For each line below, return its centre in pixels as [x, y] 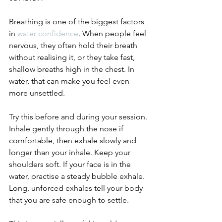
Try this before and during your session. [79, 117]
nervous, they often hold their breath [74, 45]
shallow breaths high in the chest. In [73, 69]
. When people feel [113, 33]
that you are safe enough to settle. [69, 200]
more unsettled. [37, 93]
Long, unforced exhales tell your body [77, 188]
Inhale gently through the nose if [67, 129]
